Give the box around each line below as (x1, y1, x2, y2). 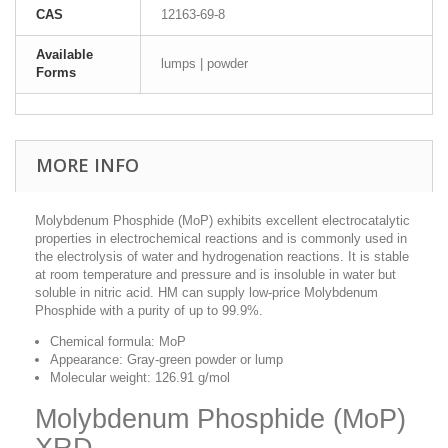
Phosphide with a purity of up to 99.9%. (35, 303, 263, 319)
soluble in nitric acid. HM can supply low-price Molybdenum (35, 285, 378, 301)
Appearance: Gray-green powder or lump (50, 352, 283, 368)
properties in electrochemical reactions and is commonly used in (35, 231, 407, 247)
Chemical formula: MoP (50, 334, 186, 350)
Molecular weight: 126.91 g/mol (50, 370, 230, 386)
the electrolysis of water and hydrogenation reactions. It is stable (35, 249, 409, 265)
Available (36, 47, 93, 63)
